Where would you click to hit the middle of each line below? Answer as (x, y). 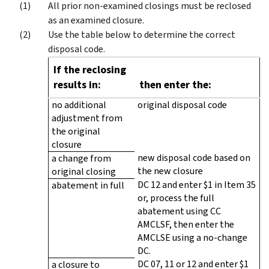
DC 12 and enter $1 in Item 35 (197, 184)
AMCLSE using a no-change (192, 237)
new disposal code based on (194, 157)
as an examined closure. (96, 20)
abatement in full (88, 185)
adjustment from (87, 118)
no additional (79, 104)
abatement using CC (179, 211)
